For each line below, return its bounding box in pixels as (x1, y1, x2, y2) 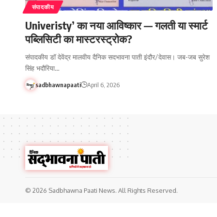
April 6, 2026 (87, 80, 120, 89)
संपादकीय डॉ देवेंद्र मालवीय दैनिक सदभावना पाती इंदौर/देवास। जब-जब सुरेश (25, 52, 210, 61)
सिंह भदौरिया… (25, 63, 60, 72)
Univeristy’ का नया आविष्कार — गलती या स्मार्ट (25, 18, 208, 32)
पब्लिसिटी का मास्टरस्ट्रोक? (25, 31, 132, 46)
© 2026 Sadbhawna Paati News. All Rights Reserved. (25, 186, 178, 194)
